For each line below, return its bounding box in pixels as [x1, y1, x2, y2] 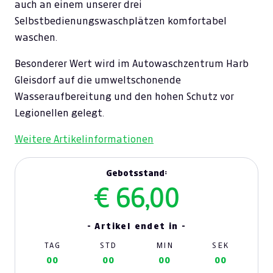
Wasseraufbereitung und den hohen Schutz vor [15, 91, 234, 102]
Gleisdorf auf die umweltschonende [15, 75, 181, 85]
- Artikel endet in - [87, 221, 186, 231]
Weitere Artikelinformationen [15, 134, 154, 144]
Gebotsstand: [106, 168, 167, 178]
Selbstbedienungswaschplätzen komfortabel [15, 16, 227, 26]
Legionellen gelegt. [15, 108, 104, 118]
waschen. [15, 32, 57, 43]
